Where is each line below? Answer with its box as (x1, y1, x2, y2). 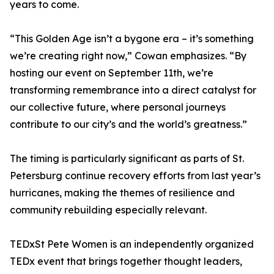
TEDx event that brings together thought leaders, (10, 255, 242, 268)
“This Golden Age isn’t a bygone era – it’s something (10, 32, 254, 45)
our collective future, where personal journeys (10, 101, 226, 114)
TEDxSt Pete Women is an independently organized (10, 238, 254, 251)
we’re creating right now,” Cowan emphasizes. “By (10, 50, 246, 62)
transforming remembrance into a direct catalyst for (10, 84, 256, 97)
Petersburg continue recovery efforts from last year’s (10, 169, 261, 182)
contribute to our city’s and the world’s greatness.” (10, 118, 247, 131)
